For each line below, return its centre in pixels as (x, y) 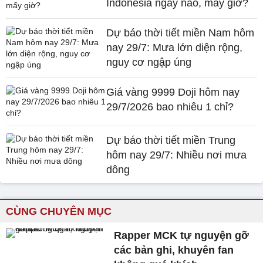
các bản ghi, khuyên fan (174, 250)
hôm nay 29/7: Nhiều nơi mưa (177, 155)
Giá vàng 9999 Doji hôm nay (173, 92)
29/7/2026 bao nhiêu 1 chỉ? (170, 107)
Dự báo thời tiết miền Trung (171, 140)
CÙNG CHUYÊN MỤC (59, 211)
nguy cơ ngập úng (149, 62)
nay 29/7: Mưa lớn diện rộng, (175, 47)
